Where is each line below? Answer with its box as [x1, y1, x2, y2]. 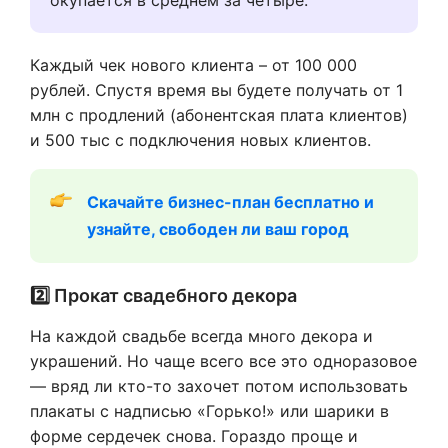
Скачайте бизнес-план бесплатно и [87, 191, 374, 212]
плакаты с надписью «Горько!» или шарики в [30, 400, 389, 421]
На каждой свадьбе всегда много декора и [30, 325, 373, 346]
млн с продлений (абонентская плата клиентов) [30, 104, 408, 125]
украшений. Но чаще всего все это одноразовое [30, 350, 417, 371]
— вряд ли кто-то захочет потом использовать [30, 375, 408, 396]
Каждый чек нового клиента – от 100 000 [30, 54, 357, 75]
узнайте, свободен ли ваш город [87, 218, 349, 239]
